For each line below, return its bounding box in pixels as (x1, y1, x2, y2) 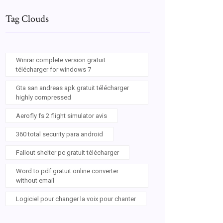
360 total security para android (16, 130, 103, 138)
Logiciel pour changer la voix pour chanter (16, 195, 136, 203)
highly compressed (16, 94, 71, 101)
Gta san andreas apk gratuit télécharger (16, 84, 129, 92)
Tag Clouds (5, 12, 49, 25)
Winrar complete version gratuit (16, 56, 106, 64)
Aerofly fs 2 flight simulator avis (16, 112, 107, 119)
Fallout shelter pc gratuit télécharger (16, 149, 119, 156)
